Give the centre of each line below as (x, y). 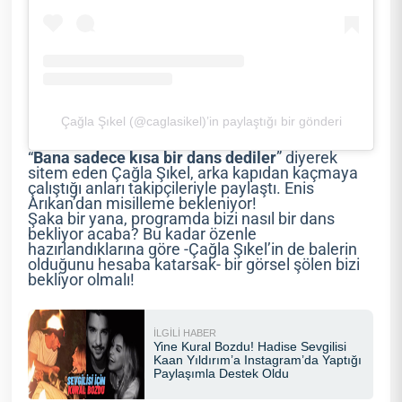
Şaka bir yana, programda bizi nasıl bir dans (182, 218)
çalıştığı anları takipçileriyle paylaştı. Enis (171, 188)
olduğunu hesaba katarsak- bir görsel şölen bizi (194, 264)
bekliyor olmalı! (82, 280)
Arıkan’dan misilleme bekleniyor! (143, 203)
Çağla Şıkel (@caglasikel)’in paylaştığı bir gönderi (201, 121)
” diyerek (307, 157)
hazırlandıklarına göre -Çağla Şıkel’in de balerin (193, 249)
